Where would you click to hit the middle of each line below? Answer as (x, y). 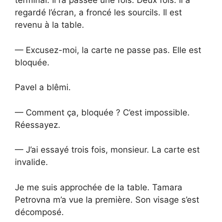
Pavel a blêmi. (43, 87)
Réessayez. (38, 125)
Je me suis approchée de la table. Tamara (99, 187)
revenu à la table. (50, 25)
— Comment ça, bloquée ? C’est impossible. (102, 112)
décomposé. (39, 212)
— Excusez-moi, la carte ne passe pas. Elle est (108, 50)
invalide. (31, 162)
